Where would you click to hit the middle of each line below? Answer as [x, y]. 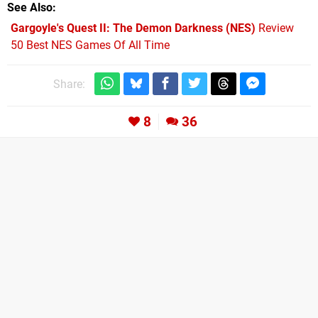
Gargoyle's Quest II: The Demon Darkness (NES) [133, 28]
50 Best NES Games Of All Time [90, 45]
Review [275, 28]
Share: [69, 84]
